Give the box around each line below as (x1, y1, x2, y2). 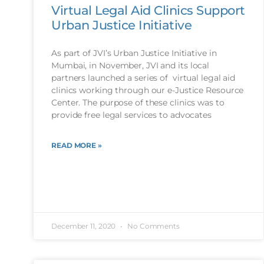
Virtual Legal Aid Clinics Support (51, 3, 245, 18)
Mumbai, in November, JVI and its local (51, 60, 210, 71)
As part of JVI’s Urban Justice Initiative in (51, 48, 217, 59)
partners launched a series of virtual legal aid (51, 72, 236, 84)
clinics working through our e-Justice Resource (51, 85, 244, 96)
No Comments (126, 221, 180, 230)
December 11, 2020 (51, 221, 118, 230)
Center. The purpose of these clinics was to (51, 97, 225, 108)
